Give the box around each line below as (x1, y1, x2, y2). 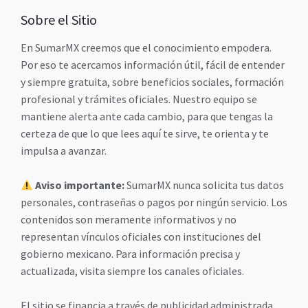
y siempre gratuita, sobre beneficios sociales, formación (21, 74, 284, 89)
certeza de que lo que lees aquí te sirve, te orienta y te (21, 126, 269, 140)
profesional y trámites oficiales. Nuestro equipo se (21, 91, 257, 106)
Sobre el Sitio (21, 10, 97, 28)
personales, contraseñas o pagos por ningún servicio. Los (21, 195, 287, 209)
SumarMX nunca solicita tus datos (124, 177, 285, 192)
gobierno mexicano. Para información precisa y (21, 246, 240, 261)
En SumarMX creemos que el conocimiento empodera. (21, 40, 272, 54)
